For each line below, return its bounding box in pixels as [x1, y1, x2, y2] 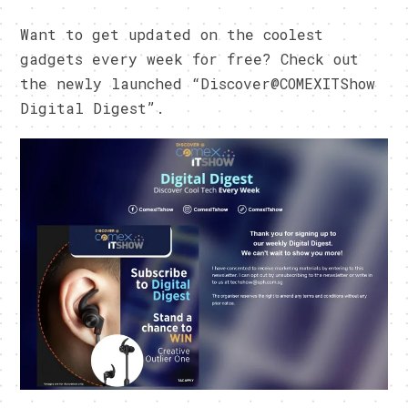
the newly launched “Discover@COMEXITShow [20, 74, 376, 94]
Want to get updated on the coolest [20, 25, 324, 45]
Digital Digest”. [20, 98, 166, 118]
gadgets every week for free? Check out [20, 49, 360, 69]
